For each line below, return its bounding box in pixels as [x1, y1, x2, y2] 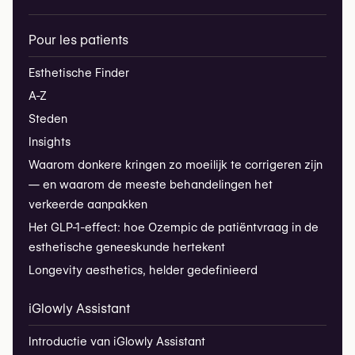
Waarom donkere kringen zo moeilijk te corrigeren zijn [29, 158, 323, 173]
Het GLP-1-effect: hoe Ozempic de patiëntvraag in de [29, 220, 319, 235]
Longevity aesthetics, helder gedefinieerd [29, 263, 258, 278]
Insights [29, 135, 71, 150]
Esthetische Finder [29, 66, 129, 81]
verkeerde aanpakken [29, 197, 147, 212]
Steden [29, 112, 67, 127]
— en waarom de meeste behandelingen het [29, 177, 273, 193]
